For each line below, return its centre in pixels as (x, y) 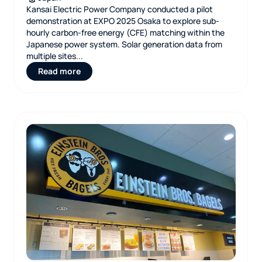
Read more (59, 71)
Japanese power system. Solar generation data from (124, 44)
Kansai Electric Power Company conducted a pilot (120, 9)
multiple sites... (55, 56)
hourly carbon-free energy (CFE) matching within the (125, 32)
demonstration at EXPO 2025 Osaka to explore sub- (123, 21)
